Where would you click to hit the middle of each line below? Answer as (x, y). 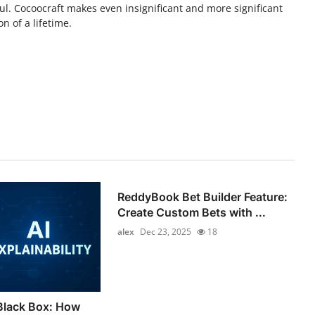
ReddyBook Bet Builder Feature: (203, 197)
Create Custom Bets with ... (192, 212)
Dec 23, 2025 (166, 231)
